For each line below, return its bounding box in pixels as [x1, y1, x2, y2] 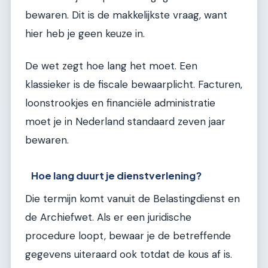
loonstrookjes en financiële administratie [25, 96, 215, 109]
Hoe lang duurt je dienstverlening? [31, 169, 202, 182]
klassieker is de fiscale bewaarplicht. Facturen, [25, 77, 242, 91]
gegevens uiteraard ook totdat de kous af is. [25, 248, 232, 261]
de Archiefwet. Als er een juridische [25, 211, 191, 224]
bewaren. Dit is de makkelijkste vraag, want [25, 8, 227, 22]
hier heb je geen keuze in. [25, 27, 145, 41]
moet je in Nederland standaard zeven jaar [25, 114, 226, 128]
